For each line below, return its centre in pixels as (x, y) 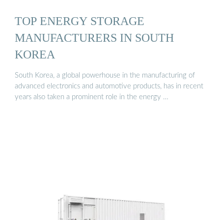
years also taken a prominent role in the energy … (92, 97)
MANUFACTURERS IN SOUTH (94, 37)
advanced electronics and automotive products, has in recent (109, 86)
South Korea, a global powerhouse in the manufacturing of (105, 76)
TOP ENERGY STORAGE (80, 21)
